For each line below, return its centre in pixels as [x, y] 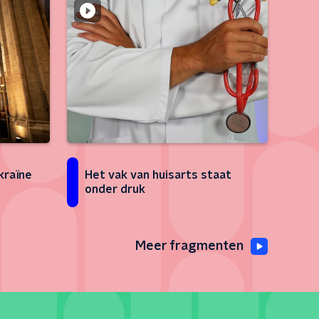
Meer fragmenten [189, 246]
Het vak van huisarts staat [158, 175]
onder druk [115, 189]
